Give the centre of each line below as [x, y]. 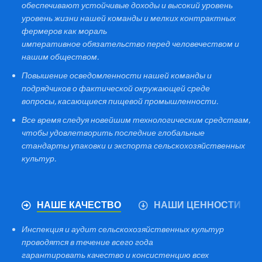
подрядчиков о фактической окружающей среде [116, 88]
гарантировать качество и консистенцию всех [116, 255]
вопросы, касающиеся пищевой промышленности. [120, 101]
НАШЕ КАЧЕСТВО [79, 206]
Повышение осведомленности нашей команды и [117, 75]
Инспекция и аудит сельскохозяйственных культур [123, 229]
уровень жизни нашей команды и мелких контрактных [129, 18]
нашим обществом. [61, 57]
